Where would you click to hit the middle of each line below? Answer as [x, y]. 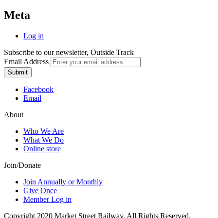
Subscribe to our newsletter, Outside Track [69, 52]
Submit [18, 72]
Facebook [38, 89]
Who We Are [44, 131]
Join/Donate [22, 165]
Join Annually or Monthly [63, 182]
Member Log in [47, 199]
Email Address [27, 61]
